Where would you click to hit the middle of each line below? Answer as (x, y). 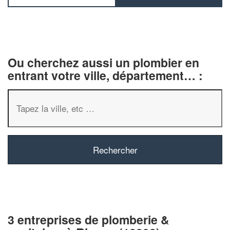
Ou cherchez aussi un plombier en (103, 62)
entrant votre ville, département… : (105, 75)
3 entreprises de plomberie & (89, 219)
